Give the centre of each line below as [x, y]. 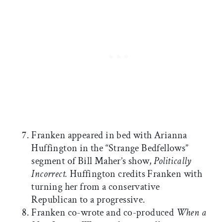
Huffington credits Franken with [136, 174]
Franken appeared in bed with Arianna [109, 136]
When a [191, 213]
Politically [173, 161]
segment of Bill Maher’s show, [93, 161]
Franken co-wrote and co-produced [104, 213]
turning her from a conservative [96, 187]
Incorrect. [51, 174]
